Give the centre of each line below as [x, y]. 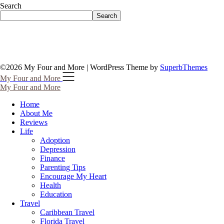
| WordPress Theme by [123, 67]
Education [56, 194]
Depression [58, 149]
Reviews [34, 122]
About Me [36, 113]
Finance [52, 158]
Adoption [55, 140]
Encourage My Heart [73, 176]
